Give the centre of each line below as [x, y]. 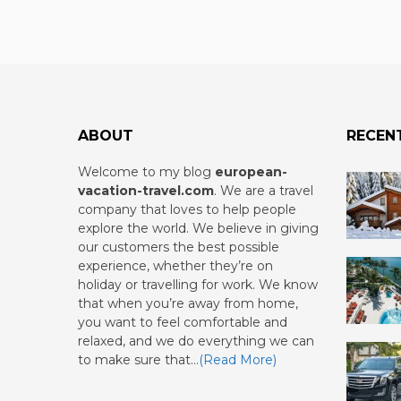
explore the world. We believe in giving [198, 228]
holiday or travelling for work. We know [198, 285]
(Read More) [238, 360]
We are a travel [267, 191]
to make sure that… [138, 360]
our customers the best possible [179, 247]
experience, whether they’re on [175, 266]
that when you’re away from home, [188, 303]
